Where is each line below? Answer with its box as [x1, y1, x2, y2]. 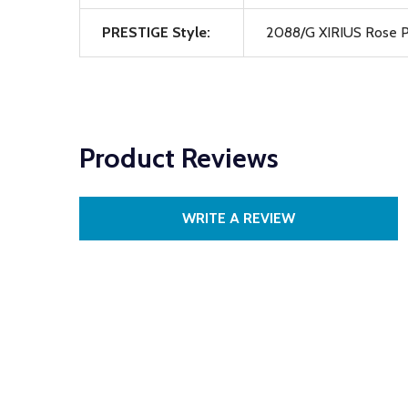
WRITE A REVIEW [182, 209, 295, 227]
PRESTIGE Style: [102, 24, 210, 41]
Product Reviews [79, 141, 279, 175]
